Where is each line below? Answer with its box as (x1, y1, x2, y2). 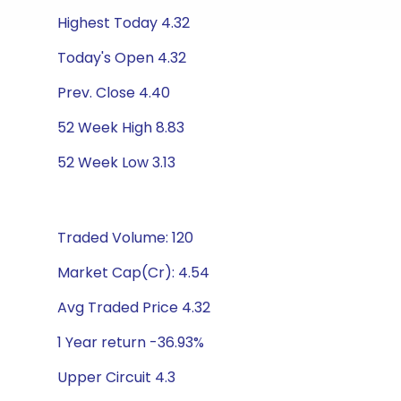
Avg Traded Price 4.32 (57, 297, 210, 318)
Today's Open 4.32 (57, 47, 186, 68)
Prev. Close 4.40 (57, 82, 170, 103)
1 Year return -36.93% (57, 332, 204, 353)
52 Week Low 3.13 (57, 152, 175, 173)
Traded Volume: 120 (57, 227, 193, 248)
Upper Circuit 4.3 (57, 367, 175, 388)
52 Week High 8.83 (57, 117, 184, 138)
